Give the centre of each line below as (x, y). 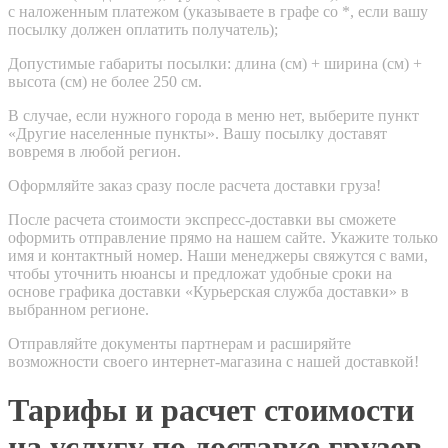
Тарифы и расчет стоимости (211, 410)
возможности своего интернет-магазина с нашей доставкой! (213, 361)
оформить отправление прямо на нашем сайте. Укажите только (223, 237)
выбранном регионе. (78, 309)
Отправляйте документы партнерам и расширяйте (179, 343)
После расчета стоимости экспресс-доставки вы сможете (202, 219)
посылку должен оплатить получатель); (143, 29)
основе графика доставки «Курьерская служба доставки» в (208, 291)
